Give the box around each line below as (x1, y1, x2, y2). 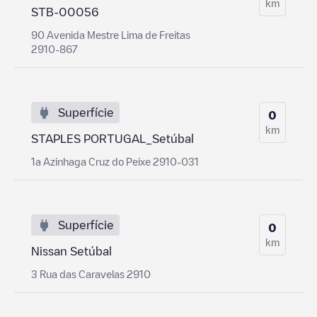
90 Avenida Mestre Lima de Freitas (31, 29, 190, 40)
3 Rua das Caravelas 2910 (31, 268, 151, 279)
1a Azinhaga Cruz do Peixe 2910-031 (31, 156, 199, 166)
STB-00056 (31, 6, 99, 18)
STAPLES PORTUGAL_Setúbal (31, 132, 194, 144)
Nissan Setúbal (31, 245, 112, 257)
